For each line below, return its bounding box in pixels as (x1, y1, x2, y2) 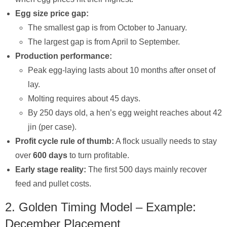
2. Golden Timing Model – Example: (5, 200, 196, 214)
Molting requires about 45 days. (28, 94, 140, 103)
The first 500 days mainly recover (86, 165, 207, 174)
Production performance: (15, 51, 112, 60)
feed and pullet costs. (15, 179, 91, 188)
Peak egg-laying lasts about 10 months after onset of (28, 65, 215, 74)
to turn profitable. (67, 150, 129, 160)
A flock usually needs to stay (114, 136, 217, 145)
